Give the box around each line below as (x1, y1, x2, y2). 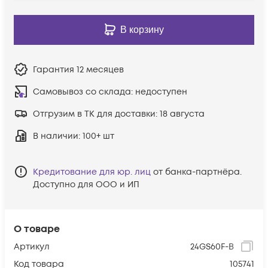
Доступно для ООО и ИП (33, 178, 139, 190)
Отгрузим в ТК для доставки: (33, 108, 160, 120)
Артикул (14, 240, 50, 252)
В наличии (33, 130, 78, 142)
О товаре (14, 222, 60, 236)
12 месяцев (77, 63, 124, 75)
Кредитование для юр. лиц (33, 166, 151, 178)
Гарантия (33, 63, 77, 75)
